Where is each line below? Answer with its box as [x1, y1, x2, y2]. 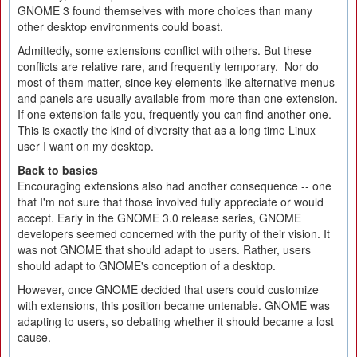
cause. [18, 329, 51, 345]
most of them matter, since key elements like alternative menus [18, 74, 335, 90]
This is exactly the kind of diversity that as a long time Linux [18, 122, 316, 138]
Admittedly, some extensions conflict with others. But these [18, 42, 312, 58]
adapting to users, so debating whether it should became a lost [18, 313, 334, 329]
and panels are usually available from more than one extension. [18, 90, 338, 106]
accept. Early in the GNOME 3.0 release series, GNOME [18, 210, 301, 226]
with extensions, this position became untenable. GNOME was [18, 297, 330, 313]
